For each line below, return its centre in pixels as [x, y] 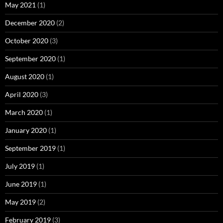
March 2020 [24, 112]
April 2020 [22, 95]
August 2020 [25, 77]
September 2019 [30, 148]
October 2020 [27, 41]
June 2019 [21, 184]
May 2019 [20, 202]
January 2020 [26, 130]
